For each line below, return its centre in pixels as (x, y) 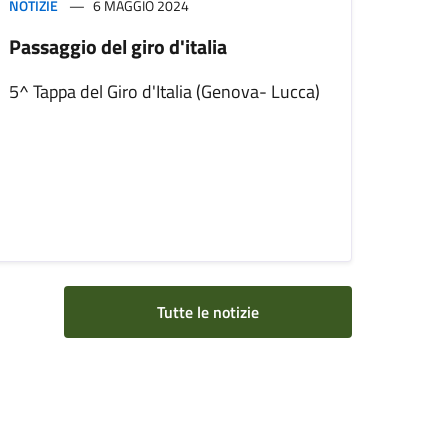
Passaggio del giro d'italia (118, 47)
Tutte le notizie (208, 312)
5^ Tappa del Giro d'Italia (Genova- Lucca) (164, 92)
